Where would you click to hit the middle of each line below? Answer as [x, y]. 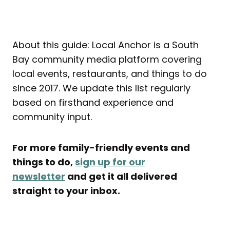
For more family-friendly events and [101, 148]
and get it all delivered [121, 177]
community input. [52, 117]
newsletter [39, 177]
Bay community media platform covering [107, 60]
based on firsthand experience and [93, 103]
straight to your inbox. [66, 191]
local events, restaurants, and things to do [110, 74]
